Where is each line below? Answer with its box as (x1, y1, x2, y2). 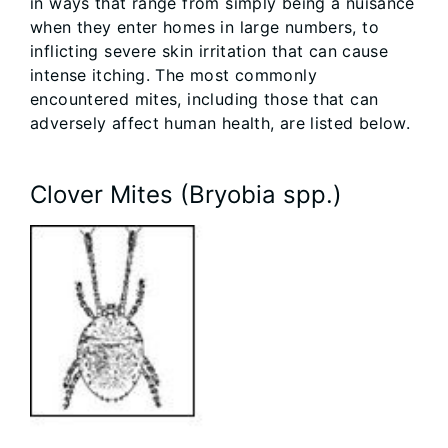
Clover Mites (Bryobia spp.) (30, 180, 342, 209)
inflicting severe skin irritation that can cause (30, 41, 389, 61)
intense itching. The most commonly (30, 65, 317, 85)
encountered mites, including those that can (30, 89, 379, 109)
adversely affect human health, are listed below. (30, 113, 411, 133)
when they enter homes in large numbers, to (30, 17, 379, 37)
